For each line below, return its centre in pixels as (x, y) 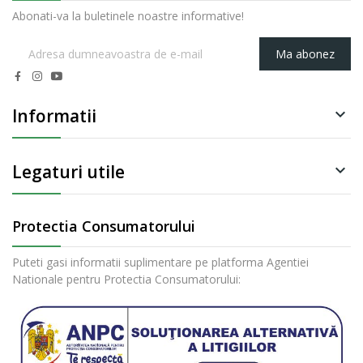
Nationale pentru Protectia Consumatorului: (126, 279)
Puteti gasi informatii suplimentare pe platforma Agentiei (160, 262)
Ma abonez (305, 54)
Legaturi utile (68, 172)
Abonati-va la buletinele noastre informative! (128, 16)
